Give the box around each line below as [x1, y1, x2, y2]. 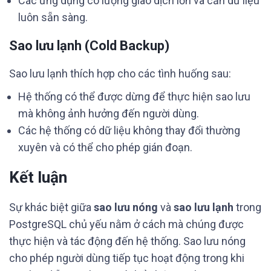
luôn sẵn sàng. [18, 11, 88, 24]
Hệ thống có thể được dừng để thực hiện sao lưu [18, 90, 250, 103]
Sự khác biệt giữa [9, 201, 94, 214]
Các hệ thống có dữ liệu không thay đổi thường [18, 124, 240, 137]
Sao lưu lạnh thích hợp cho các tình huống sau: [9, 67, 231, 80]
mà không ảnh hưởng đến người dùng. [18, 107, 199, 120]
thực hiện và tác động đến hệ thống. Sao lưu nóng [9, 235, 246, 247]
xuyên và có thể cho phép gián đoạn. [18, 141, 192, 154]
